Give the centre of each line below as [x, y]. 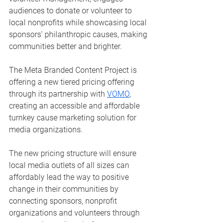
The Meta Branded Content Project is [74, 70]
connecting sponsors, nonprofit [64, 201]
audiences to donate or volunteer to [71, 10]
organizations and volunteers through [75, 213]
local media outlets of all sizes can [70, 165]
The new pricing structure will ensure [74, 153]
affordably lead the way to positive [70, 177]
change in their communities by [65, 189]
